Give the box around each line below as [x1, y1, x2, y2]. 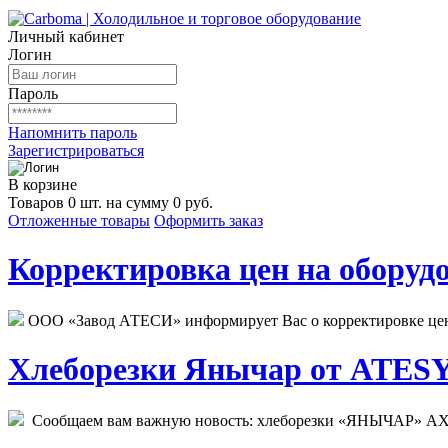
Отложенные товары [8, 212, 150, 229]
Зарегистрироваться [8, 142, 144, 159]
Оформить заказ [154, 212, 263, 229]
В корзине [8, 176, 77, 193]
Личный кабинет [8, 28, 124, 45]
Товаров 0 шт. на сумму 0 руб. [8, 194, 213, 211]
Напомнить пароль [8, 124, 137, 141]
